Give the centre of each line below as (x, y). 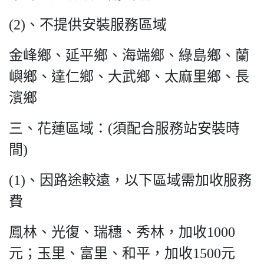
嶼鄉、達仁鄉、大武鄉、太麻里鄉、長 (129, 77)
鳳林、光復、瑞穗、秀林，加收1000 (122, 232)
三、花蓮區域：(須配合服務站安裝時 (124, 128)
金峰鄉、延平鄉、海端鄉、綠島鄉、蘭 (129, 55)
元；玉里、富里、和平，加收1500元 (122, 253)
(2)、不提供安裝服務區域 (88, 25)
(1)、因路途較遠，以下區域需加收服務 (130, 180)
